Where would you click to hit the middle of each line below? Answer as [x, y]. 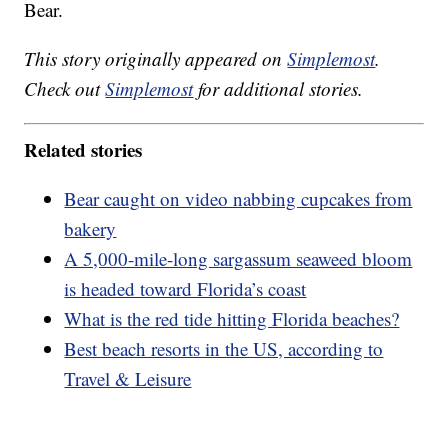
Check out [65, 89]
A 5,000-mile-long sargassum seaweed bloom [238, 258]
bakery [90, 228]
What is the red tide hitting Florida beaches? [232, 318]
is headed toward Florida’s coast [185, 288]
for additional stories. [278, 89]
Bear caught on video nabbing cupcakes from [238, 198]
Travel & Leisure [128, 378]
